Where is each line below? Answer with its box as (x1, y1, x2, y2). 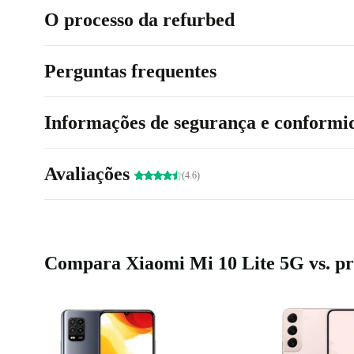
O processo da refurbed (44, 9, 235, 31)
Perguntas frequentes (44, 61, 217, 82)
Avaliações (44, 164, 134, 185)
